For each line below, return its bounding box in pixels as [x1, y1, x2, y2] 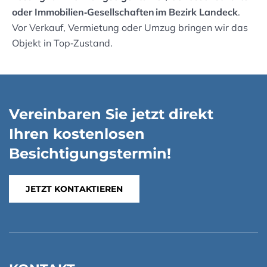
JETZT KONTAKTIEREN [26, 184, 123, 195]
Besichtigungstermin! [9, 145, 171, 163]
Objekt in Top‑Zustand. [12, 37, 113, 49]
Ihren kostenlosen [9, 125, 145, 143]
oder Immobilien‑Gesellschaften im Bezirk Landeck [12, 6, 238, 18]
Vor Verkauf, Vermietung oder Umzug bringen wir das [12, 21, 248, 34]
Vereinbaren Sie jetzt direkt [9, 105, 213, 123]
